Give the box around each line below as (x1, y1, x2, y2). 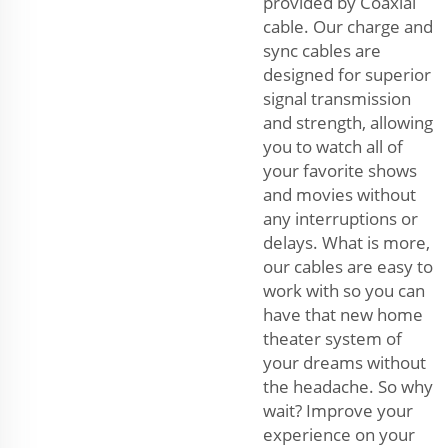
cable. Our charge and (263, 15, 433, 39)
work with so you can (263, 279, 425, 303)
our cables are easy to (263, 255, 433, 279)
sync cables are (263, 39, 381, 63)
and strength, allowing (263, 111, 433, 135)
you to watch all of (263, 135, 403, 159)
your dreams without (263, 351, 426, 375)
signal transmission (263, 87, 411, 111)
